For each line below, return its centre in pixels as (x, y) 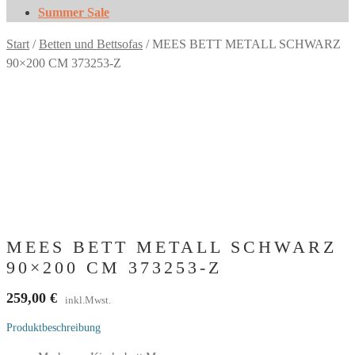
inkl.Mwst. (88, 300)
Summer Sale (74, 12)
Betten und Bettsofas (91, 44)
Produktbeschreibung (53, 327)
